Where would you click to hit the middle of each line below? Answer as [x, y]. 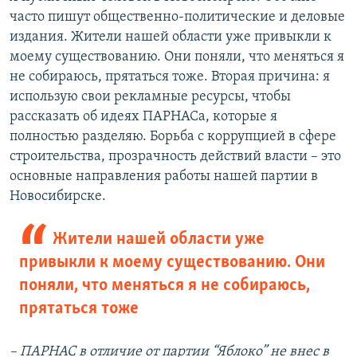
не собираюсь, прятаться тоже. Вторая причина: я [170, 77]
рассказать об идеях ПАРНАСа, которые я [143, 117]
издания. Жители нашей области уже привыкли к [171, 37]
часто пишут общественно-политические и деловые [177, 18]
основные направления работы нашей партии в [164, 177]
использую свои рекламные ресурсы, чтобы [150, 97]
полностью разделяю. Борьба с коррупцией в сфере [173, 137]
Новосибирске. [58, 197]
